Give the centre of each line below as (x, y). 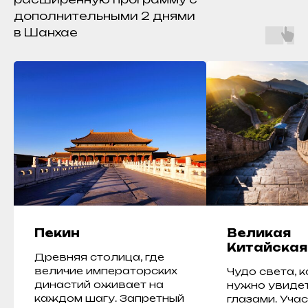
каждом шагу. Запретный (109, 298)
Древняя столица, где (99, 257)
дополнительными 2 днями (104, 16)
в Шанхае (46, 32)
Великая (259, 233)
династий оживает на (99, 284)
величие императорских (106, 271)
